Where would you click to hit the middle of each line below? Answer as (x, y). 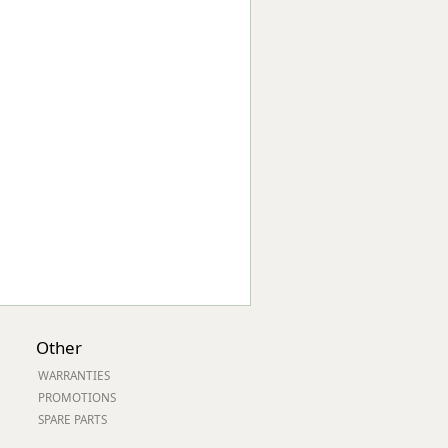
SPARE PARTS (72, 419)
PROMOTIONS (77, 397)
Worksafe (159, 15)
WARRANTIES (74, 375)
